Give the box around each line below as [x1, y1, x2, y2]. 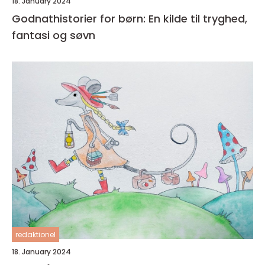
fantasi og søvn [12, 28, 95, 43]
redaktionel [15, 230, 56, 240]
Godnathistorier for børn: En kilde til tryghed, [12, 11, 247, 27]
